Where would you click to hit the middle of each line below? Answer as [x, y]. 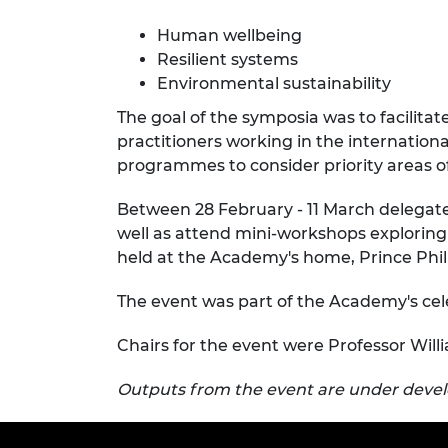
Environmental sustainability [274, 84]
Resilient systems [229, 60]
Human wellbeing [229, 36]
